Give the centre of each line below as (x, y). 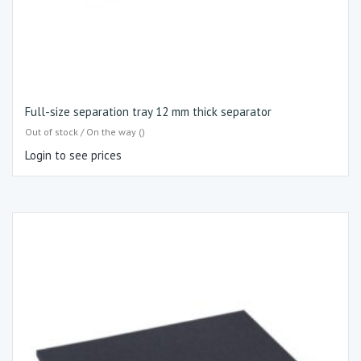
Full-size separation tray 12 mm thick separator (148, 112)
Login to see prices (73, 155)
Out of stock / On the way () (85, 131)
